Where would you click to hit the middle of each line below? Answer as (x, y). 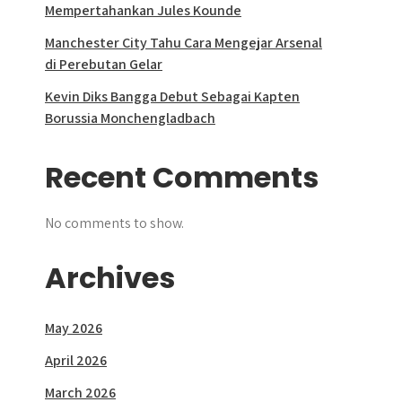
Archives (110, 278)
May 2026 (74, 328)
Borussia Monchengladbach (130, 118)
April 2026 (76, 360)
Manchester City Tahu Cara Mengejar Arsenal (184, 43)
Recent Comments (182, 177)
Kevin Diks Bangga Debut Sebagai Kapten (172, 96)
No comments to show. (114, 223)
